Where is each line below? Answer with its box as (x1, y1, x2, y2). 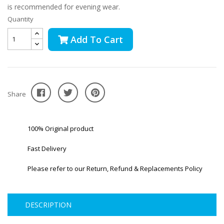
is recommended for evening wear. (7, 1, 120, 11)
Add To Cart (70, 33, 123, 45)
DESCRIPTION (25, 199, 71, 209)
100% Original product (27, 123, 93, 133)
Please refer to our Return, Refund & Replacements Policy (27, 163, 202, 173)
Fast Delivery (27, 143, 66, 153)
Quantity (7, 14, 33, 23)
